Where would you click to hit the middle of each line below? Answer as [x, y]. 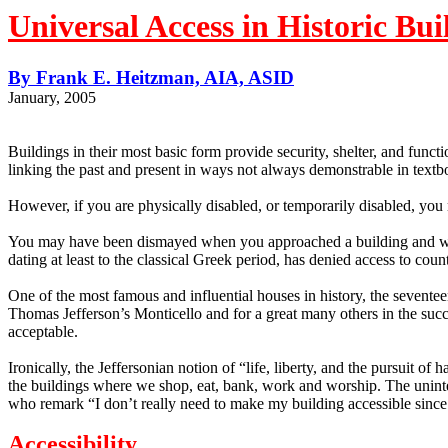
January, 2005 [52, 97]
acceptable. [43, 331]
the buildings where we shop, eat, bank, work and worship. [194, 385]
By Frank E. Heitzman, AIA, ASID [151, 77]
